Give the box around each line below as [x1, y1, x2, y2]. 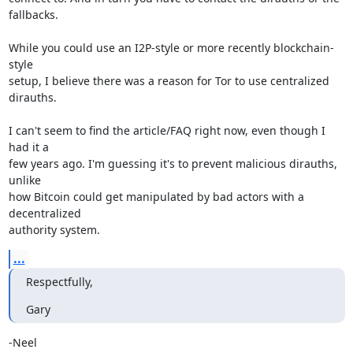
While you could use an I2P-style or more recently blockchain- [8, 40, 334, 55]
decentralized [8, 206, 84, 221]
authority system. [8, 222, 100, 237]
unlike [8, 173, 44, 188]
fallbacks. [8, 7, 58, 22]
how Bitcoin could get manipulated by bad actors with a [8, 189, 304, 204]
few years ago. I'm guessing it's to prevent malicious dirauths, [8, 156, 337, 171]
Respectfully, [25, 274, 93, 289]
